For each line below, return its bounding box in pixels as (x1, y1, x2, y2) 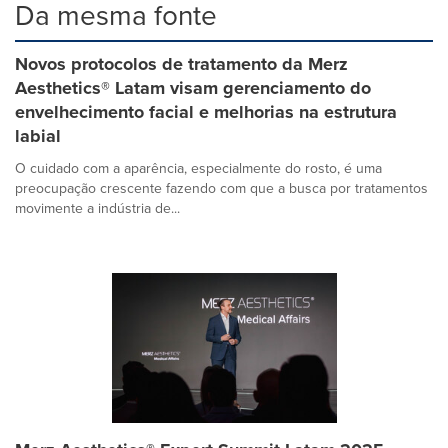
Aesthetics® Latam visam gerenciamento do (15, 75, 371, 101)
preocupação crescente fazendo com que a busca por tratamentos (15, 178, 428, 198)
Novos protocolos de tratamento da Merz (15, 51, 348, 77)
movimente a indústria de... (15, 198, 180, 218)
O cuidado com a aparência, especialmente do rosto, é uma (15, 158, 382, 178)
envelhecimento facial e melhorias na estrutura (15, 99, 397, 125)
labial (15, 123, 61, 149)
